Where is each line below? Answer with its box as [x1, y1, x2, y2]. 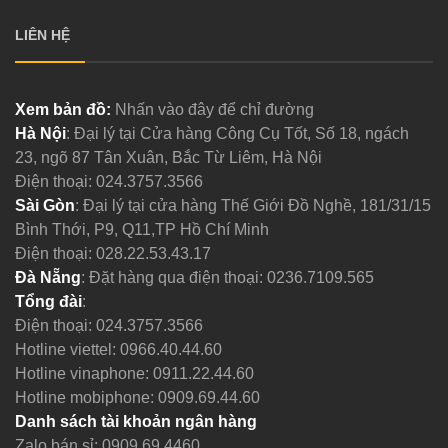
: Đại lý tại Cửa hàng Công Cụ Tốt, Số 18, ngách [65, 124, 409, 142]
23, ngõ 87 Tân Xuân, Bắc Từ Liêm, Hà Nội [14, 148, 322, 166]
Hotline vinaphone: [14, 364, 153, 382]
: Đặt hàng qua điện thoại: [80, 268, 267, 286]
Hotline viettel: [14, 340, 120, 358]
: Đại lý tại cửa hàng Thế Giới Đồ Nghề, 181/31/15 [74, 196, 431, 214]
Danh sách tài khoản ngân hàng [14, 412, 257, 430]
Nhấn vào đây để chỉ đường [114, 100, 314, 118]
